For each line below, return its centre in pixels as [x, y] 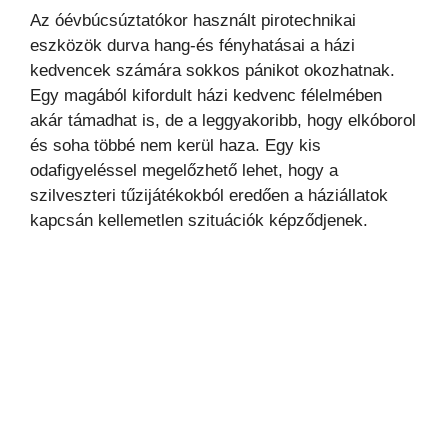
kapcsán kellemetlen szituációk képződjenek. [199, 220]
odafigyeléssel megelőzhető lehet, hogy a [184, 170]
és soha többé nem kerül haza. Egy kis [175, 145]
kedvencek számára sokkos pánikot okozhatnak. [212, 70]
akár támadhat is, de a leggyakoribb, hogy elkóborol [223, 120]
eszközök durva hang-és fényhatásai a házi [192, 45]
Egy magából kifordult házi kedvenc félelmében [206, 95]
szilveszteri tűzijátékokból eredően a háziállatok [209, 195]
